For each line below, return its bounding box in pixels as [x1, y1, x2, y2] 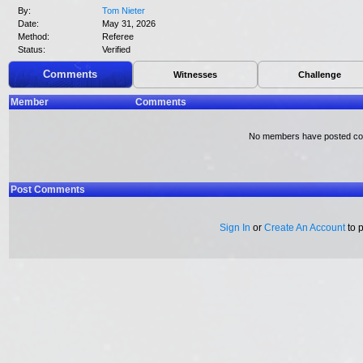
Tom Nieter [102, 6, 145, 15]
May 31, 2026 [102, 19, 156, 28]
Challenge [298, 70, 342, 79]
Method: [18, 32, 49, 41]
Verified [102, 45, 130, 54]
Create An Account [264, 222, 345, 233]
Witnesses [173, 70, 217, 79]
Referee [102, 32, 134, 41]
